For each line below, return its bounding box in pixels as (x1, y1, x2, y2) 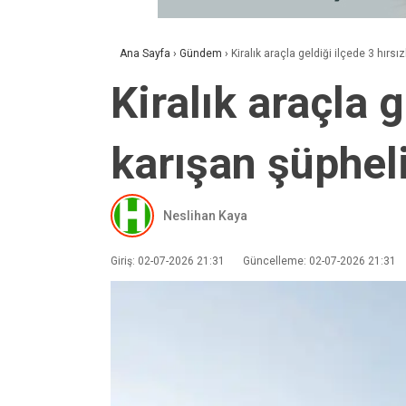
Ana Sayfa (120, 47, 170, 60)
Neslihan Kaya (163, 208, 247, 223)
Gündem (179, 47, 222, 60)
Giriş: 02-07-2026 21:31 (111, 255, 225, 267)
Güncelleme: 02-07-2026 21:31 (243, 255, 396, 267)
